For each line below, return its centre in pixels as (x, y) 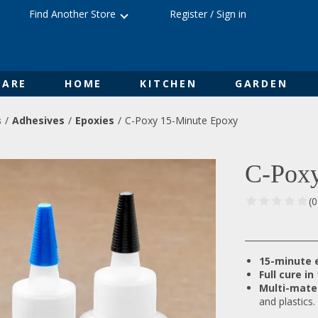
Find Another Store (72, 14)
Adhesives (38, 120)
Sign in (231, 14)
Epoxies (95, 120)
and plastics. (287, 301)
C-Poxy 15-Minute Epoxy (181, 120)
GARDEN (261, 83)
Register (188, 14)
